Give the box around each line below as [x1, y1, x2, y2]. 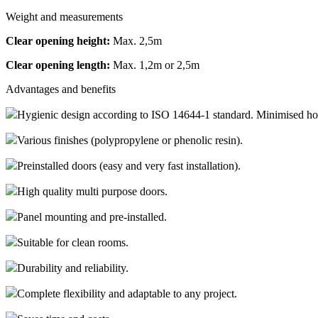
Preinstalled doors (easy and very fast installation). [17, 159, 241, 172]
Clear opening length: [6, 58, 110, 71]
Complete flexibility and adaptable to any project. [17, 287, 237, 300]
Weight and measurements [6, 10, 123, 23]
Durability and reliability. [17, 261, 128, 274]
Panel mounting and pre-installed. [17, 210, 167, 223]
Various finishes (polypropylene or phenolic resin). [17, 133, 243, 146]
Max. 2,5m [110, 34, 162, 47]
